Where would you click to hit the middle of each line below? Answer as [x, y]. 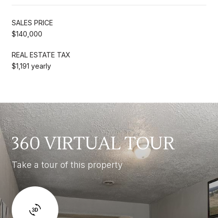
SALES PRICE [32, 22]
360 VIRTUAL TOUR [93, 144]
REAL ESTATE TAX [41, 54]
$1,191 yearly [31, 66]
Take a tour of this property [67, 164]
